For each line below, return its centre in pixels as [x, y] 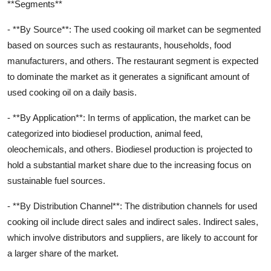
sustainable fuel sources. [56, 180]
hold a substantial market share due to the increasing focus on [129, 165]
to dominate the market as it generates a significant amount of [128, 76]
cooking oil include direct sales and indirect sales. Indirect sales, [133, 221]
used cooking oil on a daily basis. [72, 92]
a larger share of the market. [63, 253]
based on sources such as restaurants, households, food [119, 45]
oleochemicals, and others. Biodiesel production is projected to [130, 149]
